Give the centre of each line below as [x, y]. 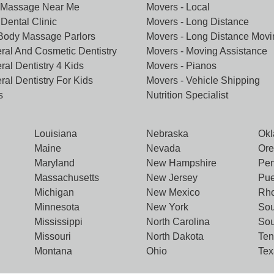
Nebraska [167, 134]
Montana [53, 251]
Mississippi [58, 222]
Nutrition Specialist [187, 95]
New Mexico [173, 192]
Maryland [54, 163]
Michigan [54, 192]
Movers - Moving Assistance [207, 51]
